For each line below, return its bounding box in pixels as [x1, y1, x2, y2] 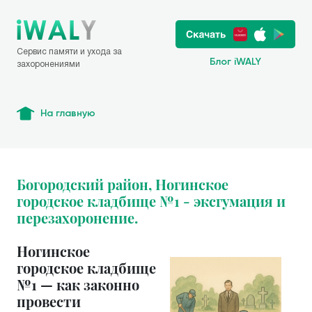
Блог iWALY [210, 56, 261, 68]
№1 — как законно [17, 275, 139, 294]
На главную [40, 107, 95, 119]
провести [17, 292, 81, 311]
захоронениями [17, 58, 80, 69]
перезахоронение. [17, 208, 138, 227]
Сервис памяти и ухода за [17, 46, 122, 56]
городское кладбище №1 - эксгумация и [17, 192, 286, 210]
